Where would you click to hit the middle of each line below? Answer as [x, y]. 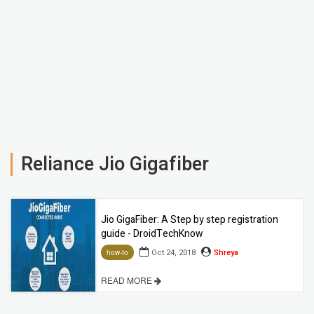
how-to [117, 253]
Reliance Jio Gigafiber [115, 164]
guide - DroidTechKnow [152, 233]
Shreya [226, 252]
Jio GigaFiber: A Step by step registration [190, 219]
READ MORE [128, 280]
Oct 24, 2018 [173, 252]
